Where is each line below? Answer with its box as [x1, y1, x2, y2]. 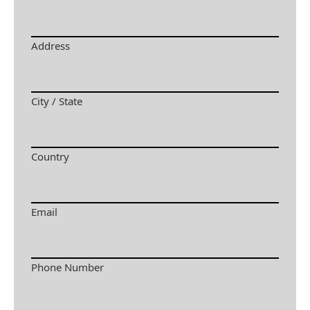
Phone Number [31, 260, 104, 274]
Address [31, 39, 70, 53]
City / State [31, 94, 82, 108]
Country [31, 149, 69, 163]
